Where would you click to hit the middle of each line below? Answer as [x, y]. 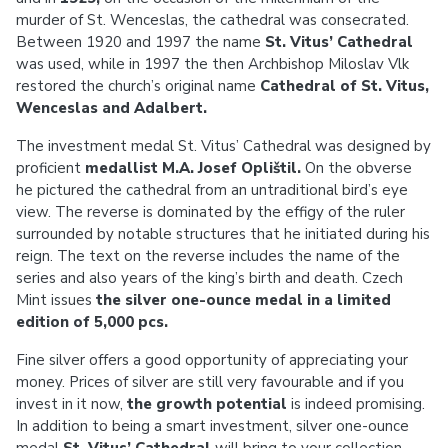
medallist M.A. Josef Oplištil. [193, 168]
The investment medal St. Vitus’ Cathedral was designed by [223, 146]
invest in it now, [69, 404]
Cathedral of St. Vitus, [344, 86]
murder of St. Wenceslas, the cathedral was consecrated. [212, 20]
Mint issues [56, 300]
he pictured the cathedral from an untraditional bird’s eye [212, 190]
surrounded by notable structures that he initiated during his [223, 234]
